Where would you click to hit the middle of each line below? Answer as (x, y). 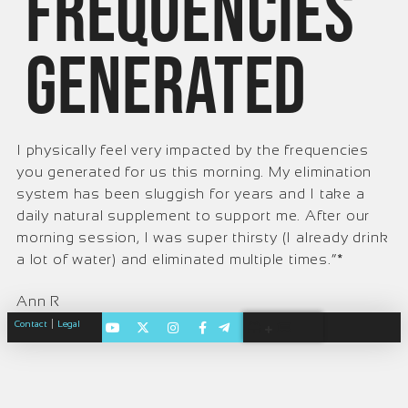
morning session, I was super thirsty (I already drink (203, 237)
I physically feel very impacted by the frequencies (193, 150)
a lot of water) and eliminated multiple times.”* (180, 259)
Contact (31, 324)
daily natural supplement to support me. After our (194, 215)
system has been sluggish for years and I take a (191, 194)
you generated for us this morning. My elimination (194, 172)
